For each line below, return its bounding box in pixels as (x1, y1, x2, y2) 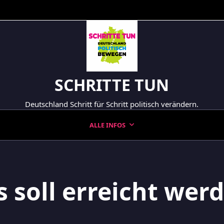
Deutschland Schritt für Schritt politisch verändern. (25, 99, 199, 109)
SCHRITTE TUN (54, 74, 169, 95)
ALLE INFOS (89, 120, 125, 129)
